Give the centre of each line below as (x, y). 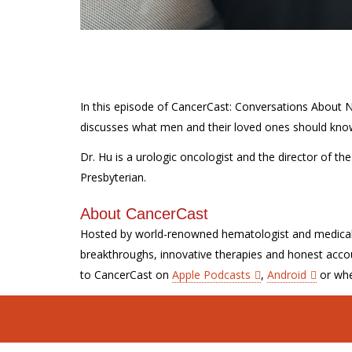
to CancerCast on (126, 275)
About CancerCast (144, 214)
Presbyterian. (113, 178)
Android (287, 275)
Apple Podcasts (211, 275)
